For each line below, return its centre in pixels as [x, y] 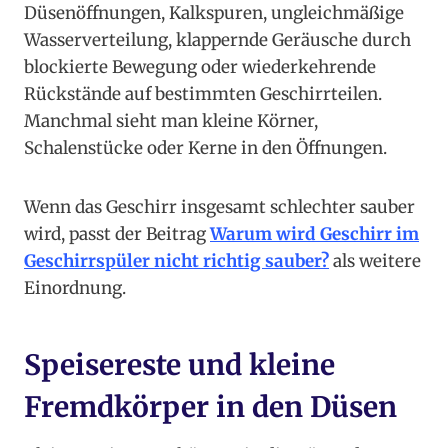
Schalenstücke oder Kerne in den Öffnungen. [205, 148]
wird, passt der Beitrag [117, 234]
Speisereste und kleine [179, 365]
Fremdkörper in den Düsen [210, 407]
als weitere [375, 261]
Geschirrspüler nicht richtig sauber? [176, 261]
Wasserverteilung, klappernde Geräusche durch [217, 40]
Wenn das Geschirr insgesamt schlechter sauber [219, 207]
